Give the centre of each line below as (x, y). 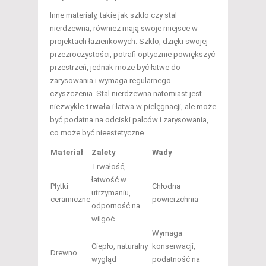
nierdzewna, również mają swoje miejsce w (124, 28)
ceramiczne (70, 199)
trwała (98, 107)
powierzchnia (175, 199)
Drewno (64, 253)
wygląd (104, 259)
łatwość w (109, 180)
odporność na (116, 206)
